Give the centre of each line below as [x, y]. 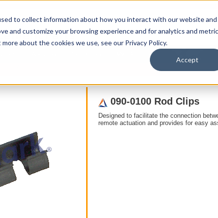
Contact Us [86, 54]
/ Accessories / [34, 67]
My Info [126, 54]
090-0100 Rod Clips [155, 101]
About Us [44, 54]
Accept [187, 60]
